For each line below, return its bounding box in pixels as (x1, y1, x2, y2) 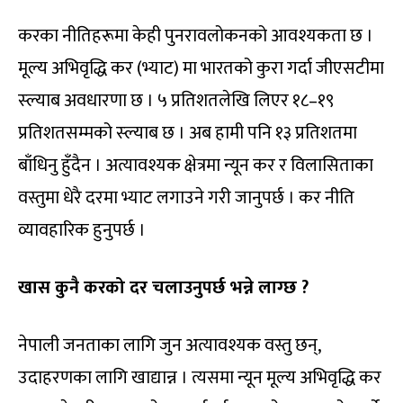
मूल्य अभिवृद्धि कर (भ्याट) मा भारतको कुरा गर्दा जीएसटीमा (18, 53, 384, 85)
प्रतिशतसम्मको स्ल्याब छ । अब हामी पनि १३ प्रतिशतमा (18, 118, 357, 149)
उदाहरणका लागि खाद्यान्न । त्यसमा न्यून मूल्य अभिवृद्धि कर (18, 363, 381, 394)
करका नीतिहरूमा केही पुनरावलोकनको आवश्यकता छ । (18, 21, 373, 52)
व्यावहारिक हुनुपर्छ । (18, 215, 146, 246)
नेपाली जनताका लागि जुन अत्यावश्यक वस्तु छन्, (18, 330, 320, 362)
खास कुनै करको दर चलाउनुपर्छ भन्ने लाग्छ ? (18, 273, 309, 304)
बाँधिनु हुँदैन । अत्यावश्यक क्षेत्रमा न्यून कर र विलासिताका (18, 150, 373, 182)
